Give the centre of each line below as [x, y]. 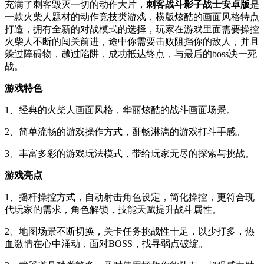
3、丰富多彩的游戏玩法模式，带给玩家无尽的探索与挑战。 [130, 154]
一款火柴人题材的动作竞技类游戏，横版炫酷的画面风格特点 [132, 17]
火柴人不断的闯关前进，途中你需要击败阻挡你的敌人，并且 [132, 42]
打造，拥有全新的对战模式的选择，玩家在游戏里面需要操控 [132, 29]
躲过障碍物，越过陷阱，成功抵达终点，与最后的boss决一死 [131, 54]
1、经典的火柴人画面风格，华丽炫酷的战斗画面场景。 [120, 110]
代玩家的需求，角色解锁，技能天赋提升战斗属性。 [113, 209]
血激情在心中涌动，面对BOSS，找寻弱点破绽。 [106, 244]
